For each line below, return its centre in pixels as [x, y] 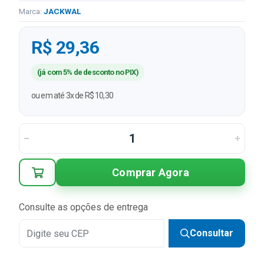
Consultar [212, 233]
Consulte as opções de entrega [83, 207]
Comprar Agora [151, 172]
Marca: [31, 11]
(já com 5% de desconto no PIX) [88, 72]
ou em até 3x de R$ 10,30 [72, 95]
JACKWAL [62, 11]
